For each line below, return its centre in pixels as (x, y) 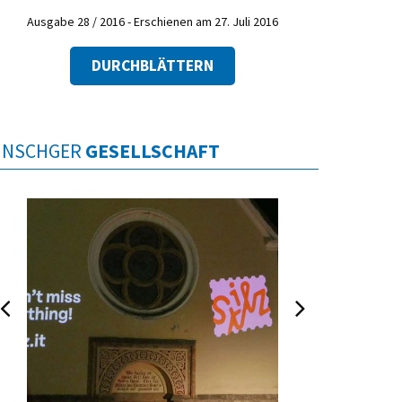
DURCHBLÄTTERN (153, 65)
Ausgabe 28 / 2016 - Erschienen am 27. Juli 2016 (153, 22)
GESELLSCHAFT (153, 151)
